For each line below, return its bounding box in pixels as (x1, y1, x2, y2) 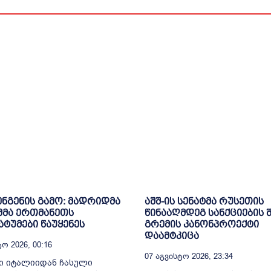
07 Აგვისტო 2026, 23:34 (145, 250, 233, 261)
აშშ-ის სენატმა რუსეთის (145, 195, 264, 206)
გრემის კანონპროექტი (145, 218, 259, 229)
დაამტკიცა (145, 230, 199, 241)
